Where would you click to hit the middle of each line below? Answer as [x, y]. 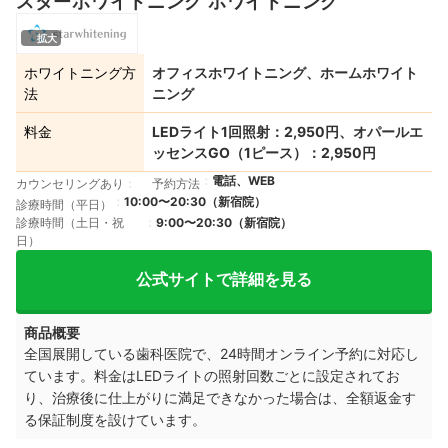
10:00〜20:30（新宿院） [195, 201]
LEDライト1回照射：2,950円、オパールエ [287, 131]
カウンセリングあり [70, 183]
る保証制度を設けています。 [115, 419]
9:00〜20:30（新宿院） [224, 222]
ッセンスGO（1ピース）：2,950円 [264, 152]
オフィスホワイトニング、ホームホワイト [285, 72]
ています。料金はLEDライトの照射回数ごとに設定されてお [212, 375]
